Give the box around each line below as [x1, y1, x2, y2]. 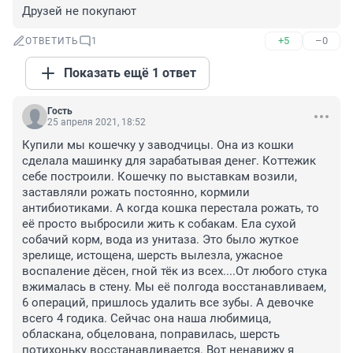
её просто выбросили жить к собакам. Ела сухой [22, 217, 296, 232]
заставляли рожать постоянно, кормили [22, 185, 250, 200]
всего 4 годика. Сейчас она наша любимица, [22, 311, 271, 326]
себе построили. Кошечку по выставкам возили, [22, 169, 297, 184]
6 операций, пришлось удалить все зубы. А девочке [22, 295, 314, 310]
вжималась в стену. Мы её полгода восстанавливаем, [22, 280, 326, 295]
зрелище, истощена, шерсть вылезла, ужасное [22, 248, 283, 263]
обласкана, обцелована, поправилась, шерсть [22, 327, 280, 342]
